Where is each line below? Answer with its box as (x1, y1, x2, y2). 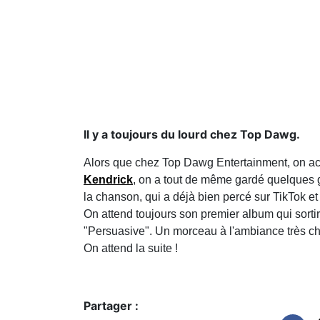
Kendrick (84, 173, 133, 186)
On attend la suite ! (84, 241, 178, 254)
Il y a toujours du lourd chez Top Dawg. (84, 126, 300, 141)
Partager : (84, 298, 139, 313)
